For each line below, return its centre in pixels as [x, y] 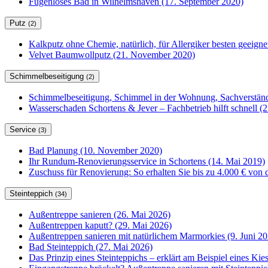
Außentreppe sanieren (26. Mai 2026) [100, 215]
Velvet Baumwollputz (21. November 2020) [112, 55]
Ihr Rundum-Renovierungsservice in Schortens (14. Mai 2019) [147, 162]
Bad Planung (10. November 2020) [95, 151]
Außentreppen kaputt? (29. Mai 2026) [100, 226]
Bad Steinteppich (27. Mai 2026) [91, 247]
